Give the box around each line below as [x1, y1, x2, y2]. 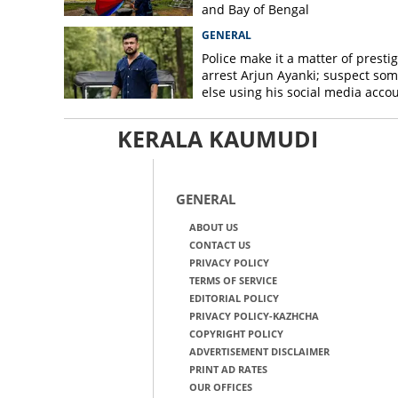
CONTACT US [188, 238, 251, 251]
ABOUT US [188, 220, 238, 234]
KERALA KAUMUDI [116, 123, 318, 154]
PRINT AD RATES [188, 362, 267, 376]
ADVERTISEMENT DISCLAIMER [188, 345, 330, 358]
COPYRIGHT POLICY [188, 327, 283, 340]
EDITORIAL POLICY [188, 291, 279, 305]
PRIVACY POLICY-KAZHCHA [188, 309, 319, 322]
